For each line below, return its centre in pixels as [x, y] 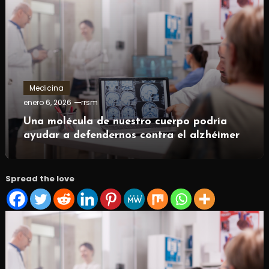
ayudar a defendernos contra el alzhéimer [131, 135]
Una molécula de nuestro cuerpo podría [125, 121]
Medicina [46, 88]
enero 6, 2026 [47, 102]
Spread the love [40, 178]
